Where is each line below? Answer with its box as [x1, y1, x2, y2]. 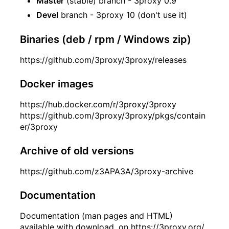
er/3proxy [20, 121, 58, 132]
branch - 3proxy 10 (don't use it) [58, 9, 187, 20]
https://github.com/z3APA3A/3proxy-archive [20, 166, 193, 176]
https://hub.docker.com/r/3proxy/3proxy [20, 99, 176, 109]
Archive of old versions [20, 144, 134, 157]
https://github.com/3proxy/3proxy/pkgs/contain [20, 110, 205, 121]
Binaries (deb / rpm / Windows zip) [20, 33, 191, 45]
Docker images [20, 77, 94, 90]
